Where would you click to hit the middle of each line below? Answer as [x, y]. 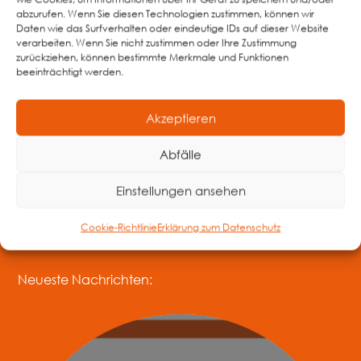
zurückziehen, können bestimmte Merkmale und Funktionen [152, 57]
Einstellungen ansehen [180, 190]
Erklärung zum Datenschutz [219, 227]
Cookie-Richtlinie [119, 227]
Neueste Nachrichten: [85, 280]
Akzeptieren [180, 118]
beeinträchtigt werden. [70, 72]
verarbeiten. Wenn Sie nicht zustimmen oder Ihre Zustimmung [156, 43]
